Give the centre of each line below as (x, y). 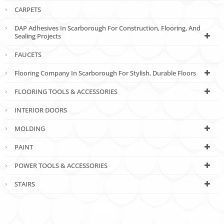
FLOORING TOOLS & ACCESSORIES (66, 91)
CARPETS (28, 9)
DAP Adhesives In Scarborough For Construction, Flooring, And (108, 28)
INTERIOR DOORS (41, 110)
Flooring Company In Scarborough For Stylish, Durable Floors (105, 73)
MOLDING (30, 128)
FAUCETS (28, 54)
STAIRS (25, 184)
